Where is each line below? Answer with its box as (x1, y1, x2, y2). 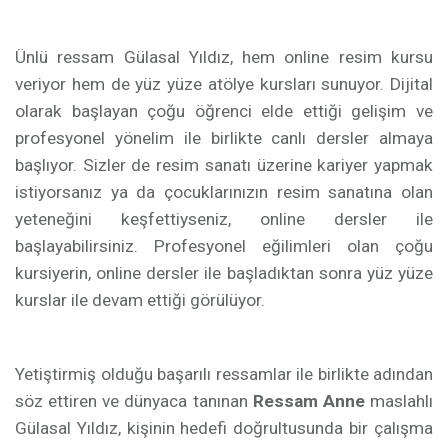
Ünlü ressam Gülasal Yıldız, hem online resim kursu (15, 47, 433, 67)
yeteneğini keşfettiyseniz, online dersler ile (15, 209, 433, 229)
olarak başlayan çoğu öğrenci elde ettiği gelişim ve (15, 101, 433, 121)
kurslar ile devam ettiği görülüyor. (15, 290, 265, 310)
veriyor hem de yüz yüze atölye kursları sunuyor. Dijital (15, 74, 433, 94)
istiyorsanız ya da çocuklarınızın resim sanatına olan (15, 182, 433, 202)
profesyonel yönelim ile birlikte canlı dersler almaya (15, 128, 433, 148)
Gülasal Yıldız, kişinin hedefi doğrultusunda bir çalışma (15, 418, 433, 438)
